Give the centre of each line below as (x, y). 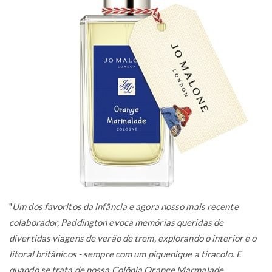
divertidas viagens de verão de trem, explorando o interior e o (133, 238)
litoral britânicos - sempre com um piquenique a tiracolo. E (125, 253)
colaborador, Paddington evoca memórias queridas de (117, 222)
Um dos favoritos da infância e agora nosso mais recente (125, 206)
